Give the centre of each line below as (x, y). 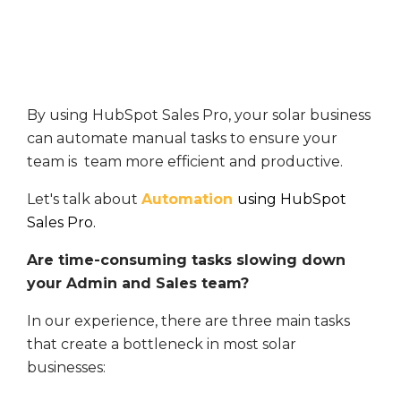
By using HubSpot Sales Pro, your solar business (199, 115)
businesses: (66, 368)
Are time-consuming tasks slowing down (186, 260)
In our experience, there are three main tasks (188, 321)
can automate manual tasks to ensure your (182, 139)
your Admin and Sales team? (138, 284)
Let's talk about (84, 200)
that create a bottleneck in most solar (162, 345)
